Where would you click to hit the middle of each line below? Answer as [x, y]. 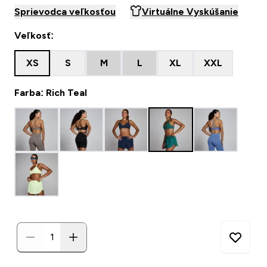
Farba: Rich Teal [51, 93]
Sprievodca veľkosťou [65, 12]
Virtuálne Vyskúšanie [190, 12]
